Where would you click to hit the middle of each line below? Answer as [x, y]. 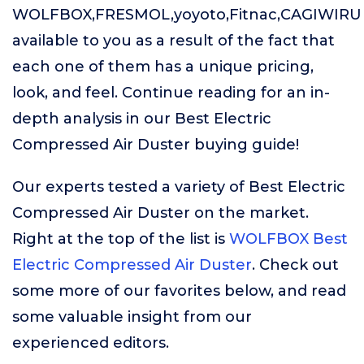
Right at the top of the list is [121, 239]
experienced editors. [91, 343]
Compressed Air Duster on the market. [160, 213]
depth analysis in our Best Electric [142, 119]
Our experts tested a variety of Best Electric [179, 187]
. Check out [295, 265]
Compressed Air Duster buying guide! [156, 145]
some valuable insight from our [132, 317]
